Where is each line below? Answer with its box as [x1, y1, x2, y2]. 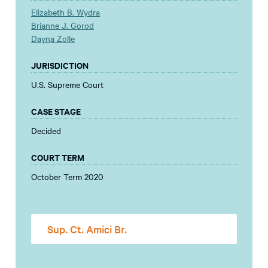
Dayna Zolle [31, 32, 75, 44]
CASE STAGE [31, 104, 81, 117]
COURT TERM [31, 150, 84, 163]
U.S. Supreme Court [31, 78, 103, 90]
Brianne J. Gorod [31, 19, 94, 31]
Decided [31, 124, 61, 136]
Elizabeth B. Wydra [31, 5, 100, 18]
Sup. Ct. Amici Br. [47, 221, 127, 236]
